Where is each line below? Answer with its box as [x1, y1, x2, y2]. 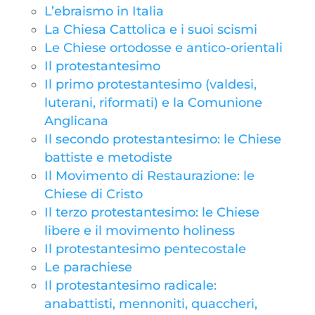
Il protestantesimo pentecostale [44, 241, 246, 257]
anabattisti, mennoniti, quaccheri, [44, 296, 257, 311]
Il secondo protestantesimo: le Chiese [44, 131, 281, 147]
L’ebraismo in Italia [44, 4, 164, 19]
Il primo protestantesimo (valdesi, [44, 77, 257, 92]
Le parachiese [44, 259, 132, 275]
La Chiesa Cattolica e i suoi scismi [44, 22, 257, 37]
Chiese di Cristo [44, 186, 143, 202]
